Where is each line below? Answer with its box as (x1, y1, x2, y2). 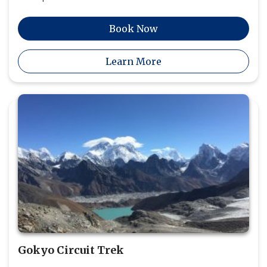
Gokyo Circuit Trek (18, 243, 124, 257)
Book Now (109, 22, 158, 35)
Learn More (105, 55, 162, 67)
